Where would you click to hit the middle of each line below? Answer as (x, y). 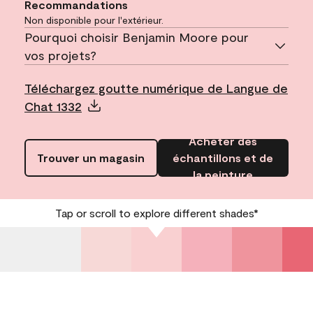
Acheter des (223, 141)
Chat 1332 (53, 107)
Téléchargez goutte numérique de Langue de (156, 88)
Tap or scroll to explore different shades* (156, 213)
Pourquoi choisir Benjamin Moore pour (137, 37)
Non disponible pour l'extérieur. (94, 20)
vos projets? (60, 56)
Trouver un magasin (91, 158)
